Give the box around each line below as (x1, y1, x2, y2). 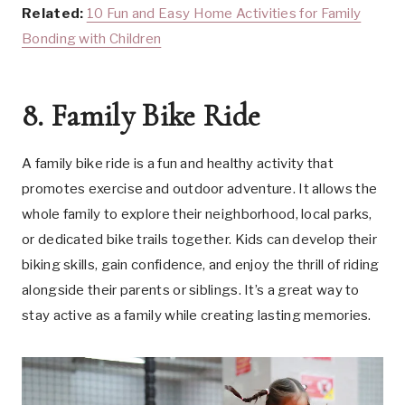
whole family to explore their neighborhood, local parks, (22, 206, 372, 222)
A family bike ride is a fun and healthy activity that (22, 155, 334, 172)
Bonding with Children (22, 31, 162, 47)
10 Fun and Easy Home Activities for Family (86, 5, 362, 22)
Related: (22, 5, 87, 22)
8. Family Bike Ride (22, 98, 261, 135)
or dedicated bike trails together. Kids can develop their (22, 231, 378, 248)
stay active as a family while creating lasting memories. (22, 307, 372, 324)
